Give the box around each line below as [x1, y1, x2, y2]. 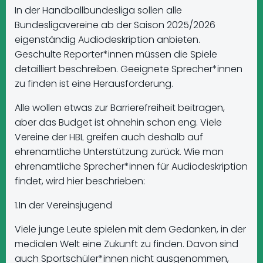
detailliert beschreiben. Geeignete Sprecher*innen [15, 62, 242, 76]
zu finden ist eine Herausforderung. [15, 77, 173, 90]
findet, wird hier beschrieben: [15, 174, 145, 188]
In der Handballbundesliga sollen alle [15, 4, 182, 17]
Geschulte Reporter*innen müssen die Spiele [15, 48, 217, 61]
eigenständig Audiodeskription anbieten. [15, 33, 200, 46]
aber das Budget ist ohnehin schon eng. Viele [15, 116, 222, 129]
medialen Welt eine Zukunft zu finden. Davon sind [15, 237, 238, 251]
